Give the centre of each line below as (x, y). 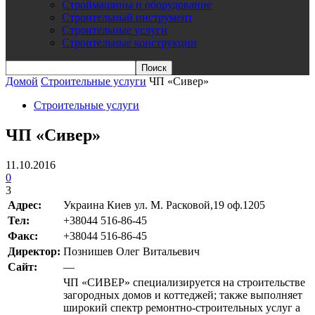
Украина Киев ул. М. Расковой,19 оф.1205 (164, 205)
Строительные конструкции (129, 43)
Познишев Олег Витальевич (131, 251)
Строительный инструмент (127, 17)
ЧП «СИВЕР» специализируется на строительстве (184, 282)
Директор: (34, 251)
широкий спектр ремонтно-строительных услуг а (182, 307)
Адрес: (25, 205)
